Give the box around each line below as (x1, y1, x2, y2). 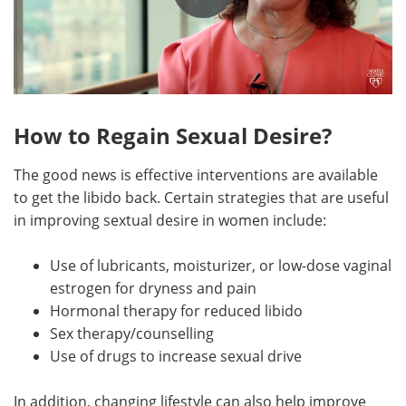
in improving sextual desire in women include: (14, 209, 326, 230)
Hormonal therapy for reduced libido (50, 300, 303, 321)
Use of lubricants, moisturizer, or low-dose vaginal (50, 255, 391, 275)
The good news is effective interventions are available (14, 164, 378, 185)
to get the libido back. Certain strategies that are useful (14, 187, 389, 208)
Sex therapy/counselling (50, 323, 214, 343)
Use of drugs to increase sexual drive (50, 345, 302, 366)
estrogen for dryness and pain (50, 277, 256, 298)
